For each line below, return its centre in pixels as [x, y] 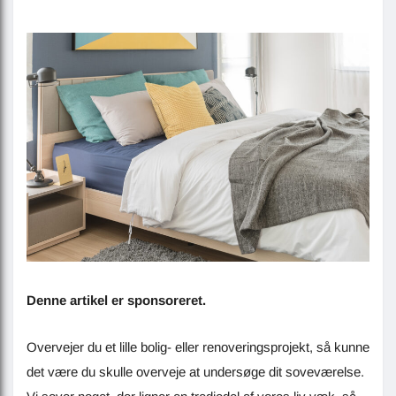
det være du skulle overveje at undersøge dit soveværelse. [195, 372]
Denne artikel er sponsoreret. [116, 301]
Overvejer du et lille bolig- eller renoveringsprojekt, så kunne [198, 347]
